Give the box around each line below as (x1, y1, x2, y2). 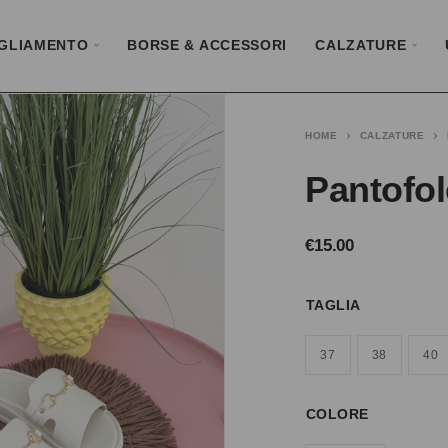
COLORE (306, 406, 369, 423)
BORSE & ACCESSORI (127, 37, 288, 54)
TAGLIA (306, 297, 361, 314)
